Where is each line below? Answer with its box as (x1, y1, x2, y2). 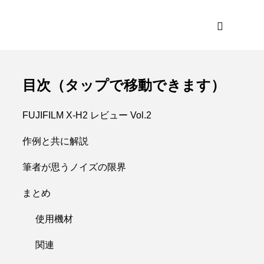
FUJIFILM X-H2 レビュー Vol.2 (22, 110, 151, 120)
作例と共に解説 (22, 136, 88, 146)
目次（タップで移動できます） (22, 77, 225, 93)
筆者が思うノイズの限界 (22, 162, 126, 172)
